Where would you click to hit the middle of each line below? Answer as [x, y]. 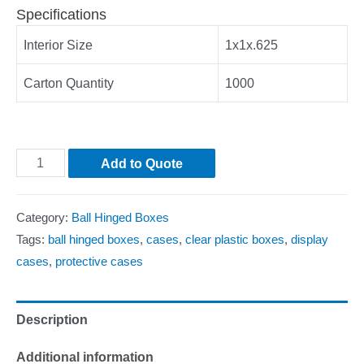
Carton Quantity [69, 83]
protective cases [99, 261]
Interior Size [58, 45]
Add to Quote [141, 164]
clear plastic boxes [235, 239]
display [310, 239]
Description [52, 319]
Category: [44, 217]
